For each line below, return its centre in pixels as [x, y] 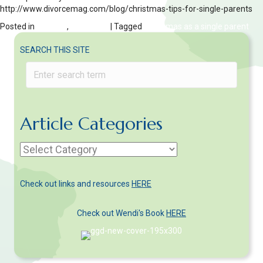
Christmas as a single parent [196, 27]
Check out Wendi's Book [122, 213]
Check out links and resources [76, 184]
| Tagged [126, 27]
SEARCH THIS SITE [55, 50]
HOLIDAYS [90, 27]
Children [52, 27]
